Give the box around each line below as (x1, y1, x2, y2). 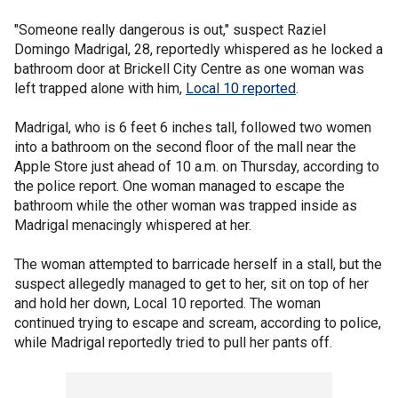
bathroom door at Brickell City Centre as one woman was (14, 60, 364, 77)
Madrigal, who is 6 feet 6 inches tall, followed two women (14, 119, 371, 136)
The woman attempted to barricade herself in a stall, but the (14, 256, 382, 273)
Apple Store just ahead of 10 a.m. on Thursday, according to (14, 158, 379, 175)
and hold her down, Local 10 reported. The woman (14, 295, 321, 312)
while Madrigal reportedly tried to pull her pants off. (14, 334, 332, 351)
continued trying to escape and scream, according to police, (14, 314, 381, 331)
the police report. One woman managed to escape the (14, 178, 345, 195)
